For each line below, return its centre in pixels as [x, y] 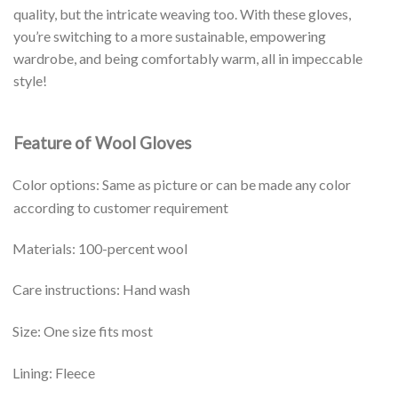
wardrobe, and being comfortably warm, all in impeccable [188, 59]
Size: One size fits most [83, 331]
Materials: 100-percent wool [100, 248]
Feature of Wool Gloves [103, 143]
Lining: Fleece [54, 372]
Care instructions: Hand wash [101, 290]
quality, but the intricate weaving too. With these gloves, [182, 14]
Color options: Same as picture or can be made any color [182, 184]
